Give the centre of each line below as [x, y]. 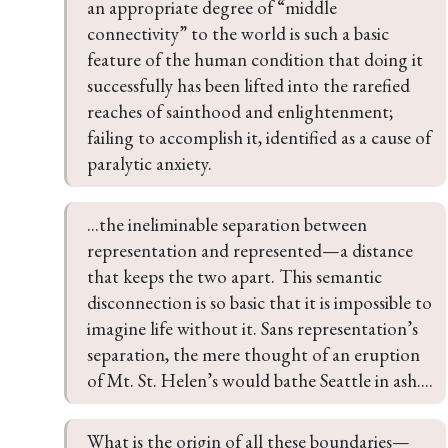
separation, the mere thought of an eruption [255, 354]
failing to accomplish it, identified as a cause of [261, 137]
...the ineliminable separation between [229, 224]
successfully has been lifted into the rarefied [250, 85]
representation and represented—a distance [252, 250]
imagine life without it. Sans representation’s [254, 328]
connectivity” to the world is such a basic [240, 33]
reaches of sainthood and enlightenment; [242, 111]
